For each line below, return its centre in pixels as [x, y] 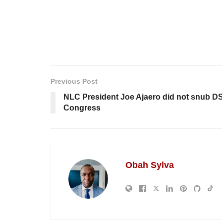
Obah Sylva [150, 165]
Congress [82, 108]
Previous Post [74, 82]
